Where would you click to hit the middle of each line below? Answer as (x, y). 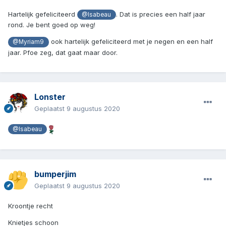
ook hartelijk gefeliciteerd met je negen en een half (131, 42)
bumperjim (55, 174)
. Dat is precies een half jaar (160, 14)
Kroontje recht (31, 206)
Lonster (50, 97)
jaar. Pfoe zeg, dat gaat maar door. (63, 52)
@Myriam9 (29, 42)
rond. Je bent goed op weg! (52, 25)
